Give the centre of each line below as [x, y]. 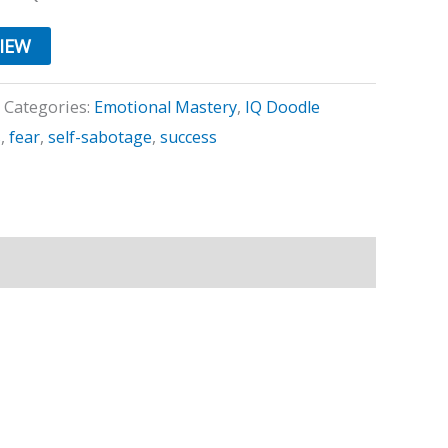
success [188, 136]
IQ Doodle [282, 106]
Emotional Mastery [165, 106]
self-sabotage [100, 136]
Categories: [49, 106]
